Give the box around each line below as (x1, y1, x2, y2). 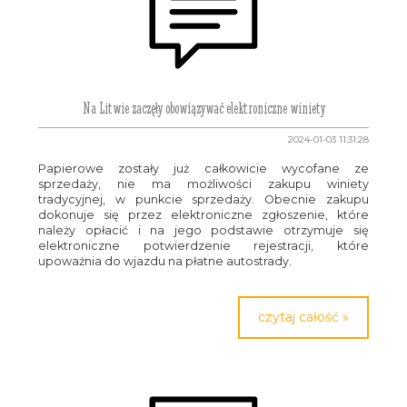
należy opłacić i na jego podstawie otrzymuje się (38, 223, 369, 237)
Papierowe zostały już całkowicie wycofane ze (38, 162, 369, 175)
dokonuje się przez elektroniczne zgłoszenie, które (38, 208, 369, 222)
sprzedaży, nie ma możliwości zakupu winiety (38, 177, 369, 191)
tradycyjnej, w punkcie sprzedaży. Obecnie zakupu (38, 193, 369, 206)
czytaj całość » (257, 309, 349, 325)
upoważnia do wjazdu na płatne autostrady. (38, 254, 298, 268)
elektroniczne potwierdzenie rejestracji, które (38, 239, 369, 253)
